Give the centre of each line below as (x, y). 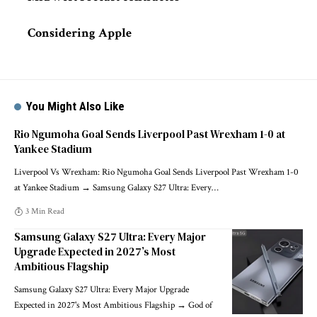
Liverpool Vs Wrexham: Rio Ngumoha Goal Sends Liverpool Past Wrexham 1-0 (156, 172)
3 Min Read (45, 211)
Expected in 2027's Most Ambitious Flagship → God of (113, 305)
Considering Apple (80, 33)
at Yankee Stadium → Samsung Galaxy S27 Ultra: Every (113, 188)
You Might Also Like (76, 106)
